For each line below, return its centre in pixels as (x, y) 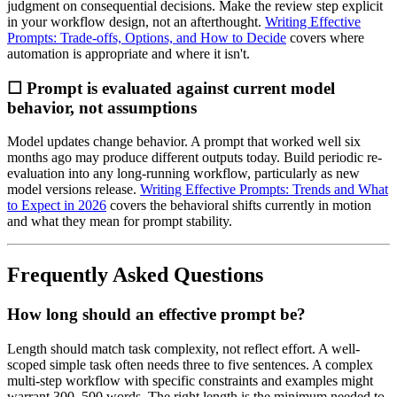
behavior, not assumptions (102, 107)
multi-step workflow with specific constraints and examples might (190, 381)
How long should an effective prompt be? (156, 315)
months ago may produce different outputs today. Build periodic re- (195, 158)
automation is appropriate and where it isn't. (128, 54)
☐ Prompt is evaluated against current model (171, 88)
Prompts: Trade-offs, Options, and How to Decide (147, 38)
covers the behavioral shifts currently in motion (239, 206)
